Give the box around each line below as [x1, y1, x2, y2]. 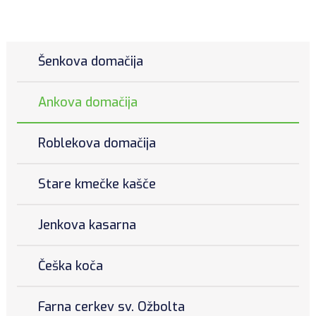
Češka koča [37, 257, 103, 274]
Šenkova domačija [37, 52, 143, 70]
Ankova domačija [37, 93, 138, 111]
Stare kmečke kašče [37, 175, 156, 193]
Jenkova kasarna [37, 216, 136, 233]
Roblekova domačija [37, 134, 156, 152]
